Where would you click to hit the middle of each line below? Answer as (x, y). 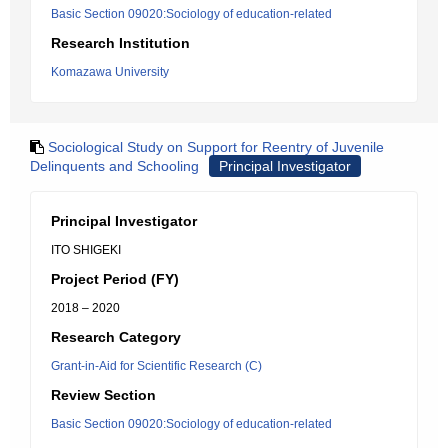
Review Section (103, 395)
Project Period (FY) (115, 279)
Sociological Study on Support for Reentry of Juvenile (216, 147)
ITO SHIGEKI (86, 250)
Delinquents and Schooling (114, 166)
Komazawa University (110, 72)
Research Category (116, 337)
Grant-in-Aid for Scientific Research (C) (156, 366)
